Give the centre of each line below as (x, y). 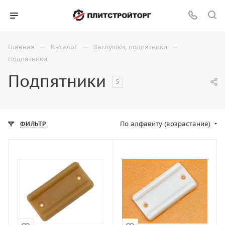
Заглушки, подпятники (130, 47)
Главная (21, 47)
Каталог (64, 47)
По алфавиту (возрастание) (165, 124)
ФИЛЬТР (33, 124)
